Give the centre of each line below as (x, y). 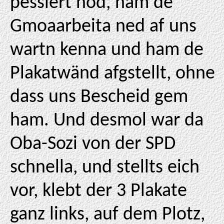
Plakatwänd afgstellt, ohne (112, 74)
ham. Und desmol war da (107, 121)
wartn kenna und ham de (107, 50)
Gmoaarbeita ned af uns (103, 27)
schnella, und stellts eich (105, 168)
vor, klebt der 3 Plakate (98, 191)
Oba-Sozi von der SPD (93, 144)
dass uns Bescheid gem (99, 97)
